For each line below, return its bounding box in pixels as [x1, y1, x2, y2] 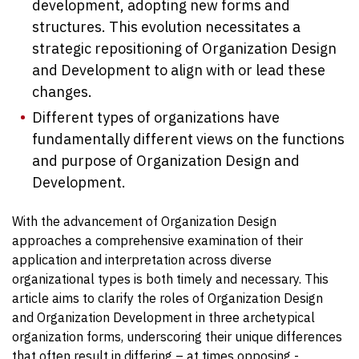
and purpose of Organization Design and [32, 151, 300, 171]
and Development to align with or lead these [32, 61, 325, 80]
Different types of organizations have [32, 108, 280, 127]
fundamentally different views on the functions [32, 130, 345, 149]
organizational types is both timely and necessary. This [12, 271, 329, 288]
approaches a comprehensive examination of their [12, 232, 303, 249]
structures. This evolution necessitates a [32, 18, 301, 37]
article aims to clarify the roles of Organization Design [12, 290, 323, 307]
